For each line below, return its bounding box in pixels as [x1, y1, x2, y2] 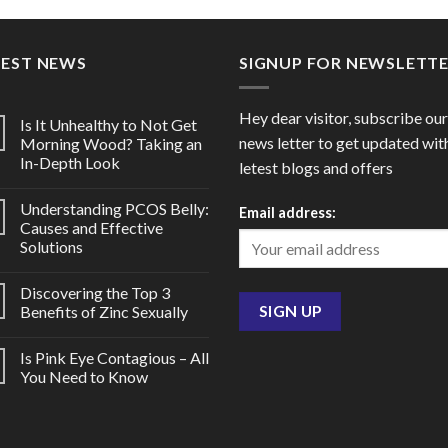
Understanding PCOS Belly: [20, 198, 209, 218]
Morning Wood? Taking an [20, 133, 202, 153]
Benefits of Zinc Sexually [20, 301, 188, 321]
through [140, 4, 194, 22]
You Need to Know [20, 366, 148, 386]
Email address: [239, 203, 336, 221]
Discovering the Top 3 [20, 282, 170, 302]
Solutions [20, 236, 83, 256]
